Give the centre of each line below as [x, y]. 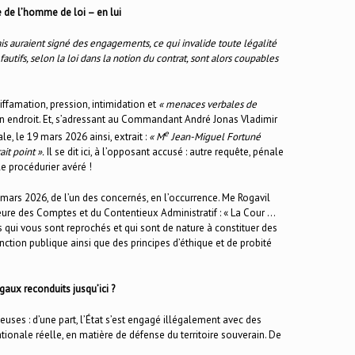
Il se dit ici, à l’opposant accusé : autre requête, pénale [164, 151]
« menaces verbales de [208, 104]
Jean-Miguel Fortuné [215, 136]
